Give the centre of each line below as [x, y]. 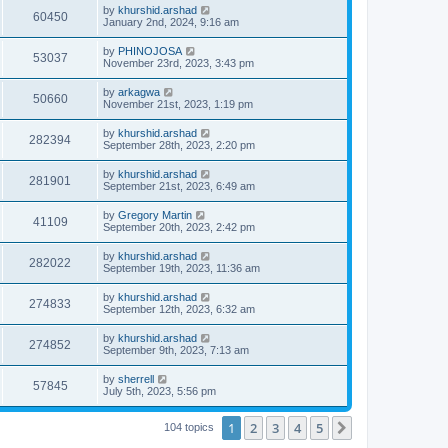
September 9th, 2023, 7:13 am [176, 349]
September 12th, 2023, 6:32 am [179, 308]
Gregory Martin [155, 214]
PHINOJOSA [150, 50]
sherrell [136, 378]
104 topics [190, 426]
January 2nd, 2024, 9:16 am [171, 21]
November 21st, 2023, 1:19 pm [178, 103]
